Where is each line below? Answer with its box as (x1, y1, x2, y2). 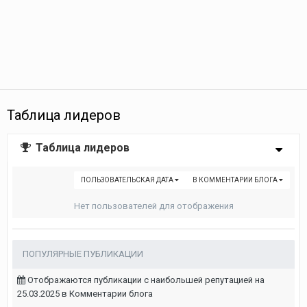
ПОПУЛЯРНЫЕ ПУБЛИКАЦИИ (23, 249, 143, 259)
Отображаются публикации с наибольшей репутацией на (25, 275, 265, 285)
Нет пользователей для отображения (73, 201, 234, 211)
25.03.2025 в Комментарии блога (17, 288, 153, 299)
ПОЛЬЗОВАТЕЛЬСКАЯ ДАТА (81, 176, 175, 184)
